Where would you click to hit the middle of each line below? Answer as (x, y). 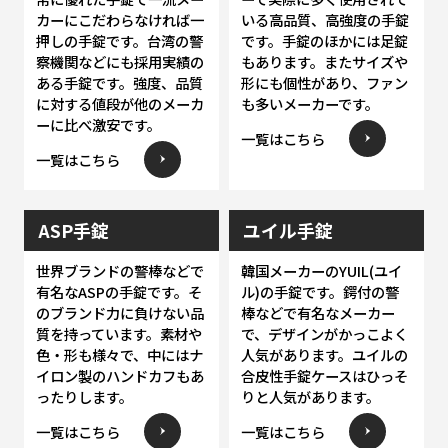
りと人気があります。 (310, 397)
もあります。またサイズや (324, 61)
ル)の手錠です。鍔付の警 (319, 292)
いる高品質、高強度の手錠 (324, 19)
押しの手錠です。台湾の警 (119, 40)
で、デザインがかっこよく (324, 334)
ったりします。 (84, 397)
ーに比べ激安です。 (98, 124)
